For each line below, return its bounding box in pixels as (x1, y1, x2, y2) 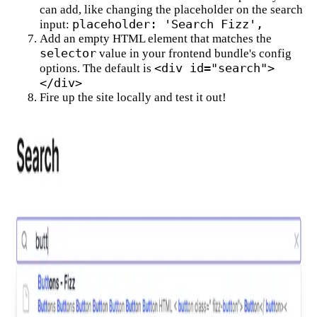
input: (40, 18, 72, 31)
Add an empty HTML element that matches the (40, 32, 272, 45)
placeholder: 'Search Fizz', (72, 17, 263, 31)
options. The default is (40, 62, 154, 75)
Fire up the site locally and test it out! (40, 91, 226, 104)
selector (40, 46, 96, 60)
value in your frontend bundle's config (96, 47, 292, 60)
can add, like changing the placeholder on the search (40, 3, 303, 16)
